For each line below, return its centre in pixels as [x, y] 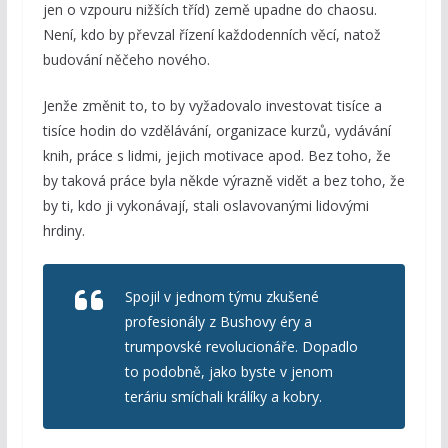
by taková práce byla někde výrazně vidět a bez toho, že [223, 180]
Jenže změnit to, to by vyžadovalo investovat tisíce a [212, 105]
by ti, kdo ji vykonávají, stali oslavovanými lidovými [205, 205]
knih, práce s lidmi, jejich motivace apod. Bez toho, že [216, 155]
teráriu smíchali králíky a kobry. [223, 396]
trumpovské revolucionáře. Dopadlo [241, 346]
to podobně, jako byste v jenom [228, 371]
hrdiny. [63, 230]
